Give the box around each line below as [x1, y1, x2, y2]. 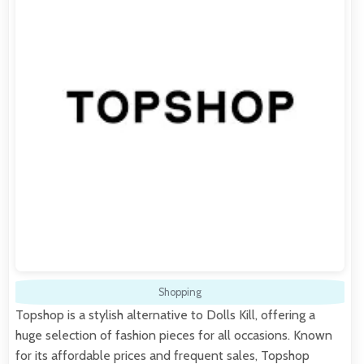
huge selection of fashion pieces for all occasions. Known [15, 327, 332, 343]
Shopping [158, 285, 201, 298]
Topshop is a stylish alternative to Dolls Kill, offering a [15, 306, 315, 323]
